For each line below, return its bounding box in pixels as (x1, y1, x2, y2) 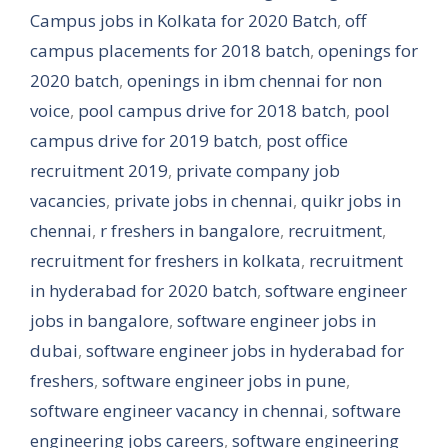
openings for (318, 39, 418, 62)
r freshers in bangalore (100, 219, 280, 242)
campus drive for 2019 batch (30, 129, 258, 152)
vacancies (30, 189, 106, 212)
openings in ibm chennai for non (127, 69, 382, 92)
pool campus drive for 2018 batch (78, 99, 346, 122)
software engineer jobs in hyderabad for (86, 339, 404, 362)
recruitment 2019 (30, 159, 168, 182)
